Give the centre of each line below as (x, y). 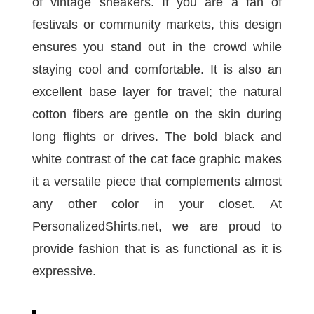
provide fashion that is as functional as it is (157, 248)
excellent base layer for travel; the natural (157, 91)
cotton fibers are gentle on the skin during (157, 114)
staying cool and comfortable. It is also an (157, 69)
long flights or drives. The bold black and (157, 136)
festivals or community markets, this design (157, 24)
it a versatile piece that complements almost (157, 181)
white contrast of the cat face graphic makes (157, 159)
